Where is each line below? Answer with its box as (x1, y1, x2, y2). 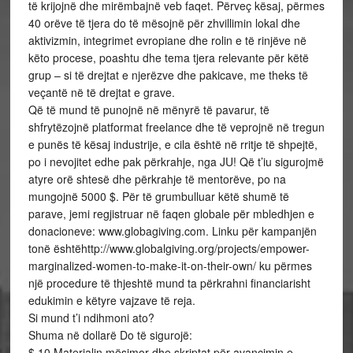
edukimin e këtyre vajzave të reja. (28, 292, 195, 308)
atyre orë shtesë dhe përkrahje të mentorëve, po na (28, 171, 286, 187)
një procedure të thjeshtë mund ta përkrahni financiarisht (28, 275, 310, 291)
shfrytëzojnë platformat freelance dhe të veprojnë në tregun (28, 119, 325, 135)
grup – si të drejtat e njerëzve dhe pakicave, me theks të (28, 67, 308, 83)
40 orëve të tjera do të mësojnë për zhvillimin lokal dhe (28, 15, 300, 31)
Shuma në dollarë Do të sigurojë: (28, 327, 192, 343)
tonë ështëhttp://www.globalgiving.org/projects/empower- (28, 240, 310, 256)
